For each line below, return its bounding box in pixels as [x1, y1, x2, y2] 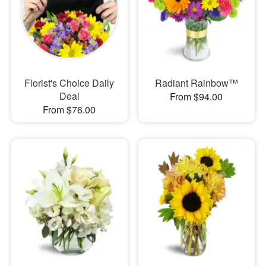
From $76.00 [43, 103, 96, 117]
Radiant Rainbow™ [154, 76, 238, 90]
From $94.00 [170, 90, 223, 104]
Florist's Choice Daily [24, 76, 115, 90]
